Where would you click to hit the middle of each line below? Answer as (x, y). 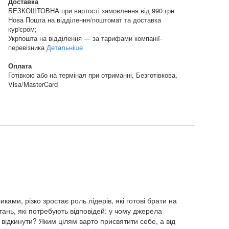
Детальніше (65, 47)
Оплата (20, 65)
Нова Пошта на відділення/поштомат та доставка (85, 19)
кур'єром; (22, 29)
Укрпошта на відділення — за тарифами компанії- (85, 38)
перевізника (27, 47)
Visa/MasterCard (33, 84)
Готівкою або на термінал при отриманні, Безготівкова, (93, 75)
